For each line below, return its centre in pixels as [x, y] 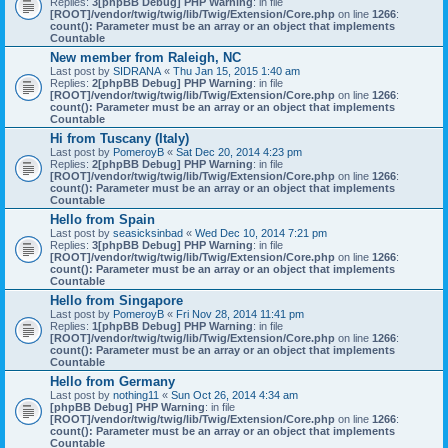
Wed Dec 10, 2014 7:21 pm [261, 233]
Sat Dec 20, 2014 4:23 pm [239, 152]
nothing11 [136, 395]
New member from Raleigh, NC [145, 57]
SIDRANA [137, 71]
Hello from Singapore [116, 300]
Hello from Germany [112, 381]
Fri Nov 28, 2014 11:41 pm [240, 314]
